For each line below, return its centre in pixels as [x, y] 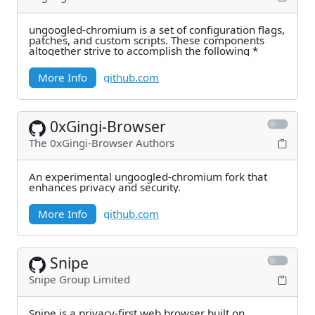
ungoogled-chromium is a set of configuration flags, [157, 30]
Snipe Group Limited [79, 279]
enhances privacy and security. [105, 187]
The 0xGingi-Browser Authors [102, 143]
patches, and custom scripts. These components [100, 40]
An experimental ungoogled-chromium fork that [148, 176]
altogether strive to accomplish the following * [143, 51]
